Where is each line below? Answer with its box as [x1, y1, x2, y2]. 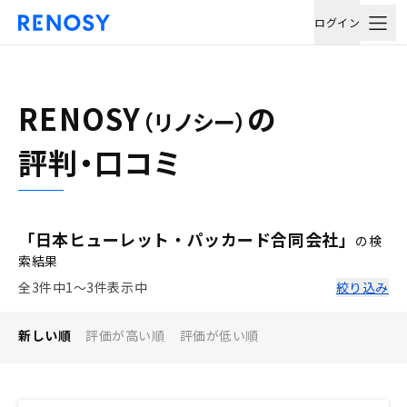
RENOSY [18, 97, 142, 139]
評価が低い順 [179, 326, 259, 344]
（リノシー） [141, 105, 248, 137]
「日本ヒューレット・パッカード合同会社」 [18, 227, 356, 251]
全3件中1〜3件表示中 [18, 278, 148, 296]
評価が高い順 [85, 326, 165, 344]
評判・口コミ [18, 141, 181, 183]
